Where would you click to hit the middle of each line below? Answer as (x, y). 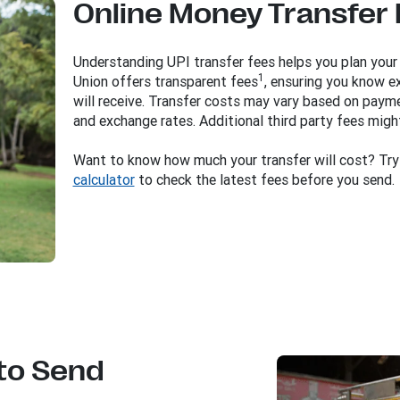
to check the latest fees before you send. (264, 180)
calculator (104, 180)
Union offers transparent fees (165, 82)
